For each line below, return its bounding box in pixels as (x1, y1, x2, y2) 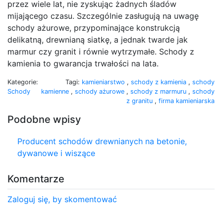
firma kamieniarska (159, 97, 215, 105)
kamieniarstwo (82, 78, 127, 86)
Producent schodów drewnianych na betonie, (17, 136, 187, 146)
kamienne (41, 87, 71, 95)
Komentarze (7, 172, 64, 185)
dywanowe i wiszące (17, 148, 95, 158)
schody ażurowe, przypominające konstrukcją (7, 22, 180, 33)
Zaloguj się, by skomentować (7, 194, 117, 204)
